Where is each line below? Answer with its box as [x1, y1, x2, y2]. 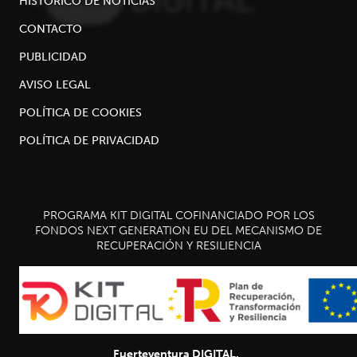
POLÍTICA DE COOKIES [19, 102, 142, 122]
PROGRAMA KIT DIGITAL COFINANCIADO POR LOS [42, 205, 315, 225]
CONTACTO [19, 18, 82, 38]
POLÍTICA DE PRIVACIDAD [19, 130, 159, 150]
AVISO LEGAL [19, 74, 91, 94]
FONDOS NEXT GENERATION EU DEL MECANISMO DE [35, 220, 322, 240]
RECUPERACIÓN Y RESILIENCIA [96, 235, 261, 255]
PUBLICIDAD [19, 46, 87, 66]
